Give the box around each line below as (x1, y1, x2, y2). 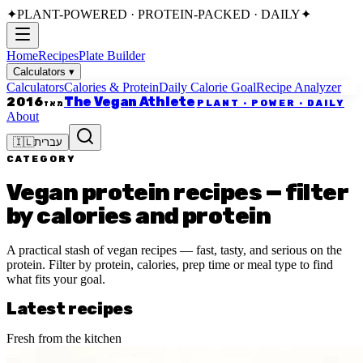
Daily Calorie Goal (159, 80, 256, 94)
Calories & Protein (64, 80, 159, 94)
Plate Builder (79, 49, 145, 62)
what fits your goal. (6, 271, 105, 286)
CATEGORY (6, 154, 76, 164)
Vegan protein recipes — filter (6, 178, 349, 206)
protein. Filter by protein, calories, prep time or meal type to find (6, 257, 333, 271)
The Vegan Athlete (64, 94, 195, 109)
